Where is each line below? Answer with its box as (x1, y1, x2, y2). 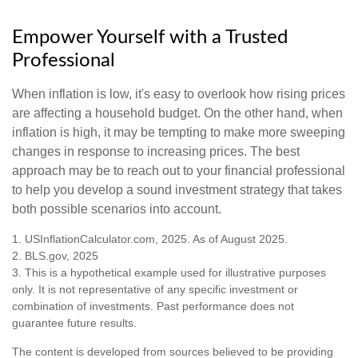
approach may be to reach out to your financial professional (12, 164, 345, 178)
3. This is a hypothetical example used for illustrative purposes (12, 266, 326, 280)
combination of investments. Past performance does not (12, 300, 294, 313)
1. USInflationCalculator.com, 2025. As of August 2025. (12, 233, 288, 246)
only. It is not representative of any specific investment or (12, 283, 298, 296)
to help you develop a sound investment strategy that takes (12, 183, 342, 197)
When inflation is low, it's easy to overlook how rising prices (12, 87, 345, 101)
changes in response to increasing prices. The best (12, 145, 300, 159)
